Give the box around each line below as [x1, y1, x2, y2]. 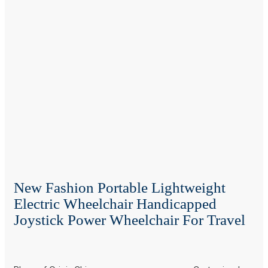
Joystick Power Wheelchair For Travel [14, 211, 245, 228]
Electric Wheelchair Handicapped [14, 195, 217, 212]
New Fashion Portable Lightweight [14, 179, 226, 196]
